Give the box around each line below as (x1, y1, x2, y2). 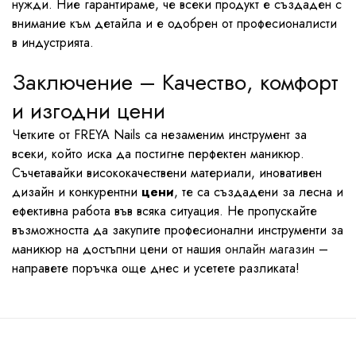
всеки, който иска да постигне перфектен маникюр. (12, 145, 304, 163)
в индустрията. (12, 33, 94, 52)
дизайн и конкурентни (12, 183, 141, 201)
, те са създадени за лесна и (174, 183, 343, 201)
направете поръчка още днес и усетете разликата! (12, 259, 300, 277)
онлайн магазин (225, 240, 315, 258)
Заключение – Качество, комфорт (12, 66, 339, 99)
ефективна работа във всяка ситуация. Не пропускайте (12, 202, 317, 220)
